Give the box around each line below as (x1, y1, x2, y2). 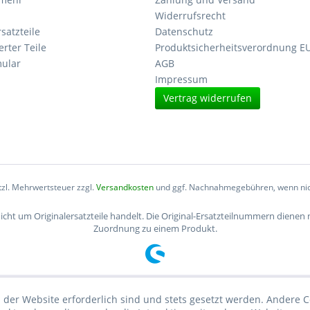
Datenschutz (155, 25, 213, 38)
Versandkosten (95, 181, 154, 194)
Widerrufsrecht (155, 9, 226, 22)
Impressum (155, 73, 208, 86)
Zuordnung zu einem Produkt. (93, 222, 217, 235)
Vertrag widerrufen (163, 91, 252, 104)
